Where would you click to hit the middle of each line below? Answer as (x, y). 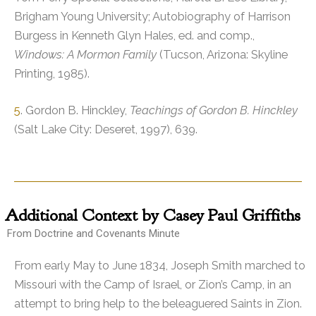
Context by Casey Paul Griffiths (189, 215)
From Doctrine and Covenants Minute (93, 233)
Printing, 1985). (52, 74)
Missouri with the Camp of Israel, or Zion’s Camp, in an (153, 285)
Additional (41, 215)
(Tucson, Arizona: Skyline (222, 55)
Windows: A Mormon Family (85, 55)
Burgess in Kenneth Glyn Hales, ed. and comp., (134, 36)
